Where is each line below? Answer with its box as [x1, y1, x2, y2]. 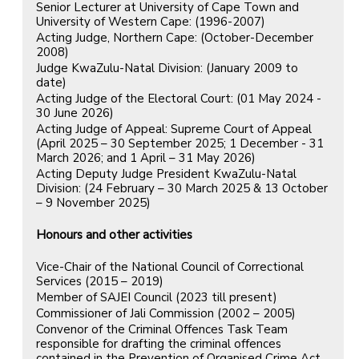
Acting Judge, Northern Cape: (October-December [36, 29, 313, 46]
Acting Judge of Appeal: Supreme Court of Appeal [36, 120, 312, 137]
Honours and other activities [36, 226, 192, 243]
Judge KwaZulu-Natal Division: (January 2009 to [36, 59, 298, 76]
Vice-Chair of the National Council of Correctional [36, 258, 304, 275]
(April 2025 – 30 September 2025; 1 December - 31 [36, 135, 324, 151]
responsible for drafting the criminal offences [36, 335, 281, 352]
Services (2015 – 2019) [36, 272, 163, 289]
